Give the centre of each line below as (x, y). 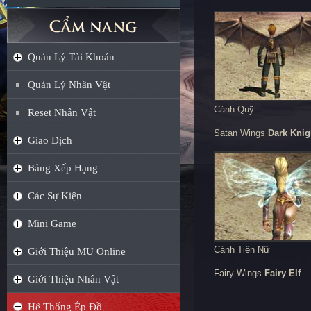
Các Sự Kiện (55, 196)
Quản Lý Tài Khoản (71, 57)
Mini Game (52, 224)
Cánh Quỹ (234, 109)
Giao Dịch (50, 140)
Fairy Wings (239, 273)
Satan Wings (241, 133)
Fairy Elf (283, 273)
